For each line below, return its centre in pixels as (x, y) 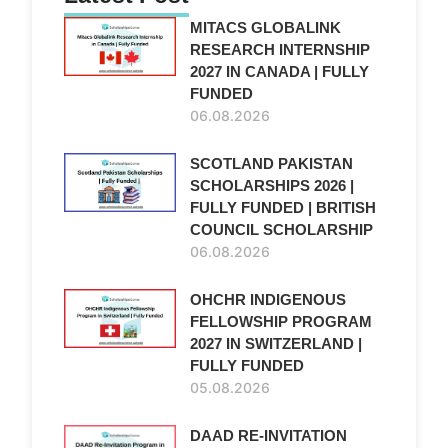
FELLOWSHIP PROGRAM (281, 322)
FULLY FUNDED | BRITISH (283, 208)
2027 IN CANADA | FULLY (279, 72)
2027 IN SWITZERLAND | (276, 344)
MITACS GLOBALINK (265, 28)
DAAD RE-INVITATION (268, 436)
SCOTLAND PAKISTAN (271, 164)
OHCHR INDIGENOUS (268, 300)
